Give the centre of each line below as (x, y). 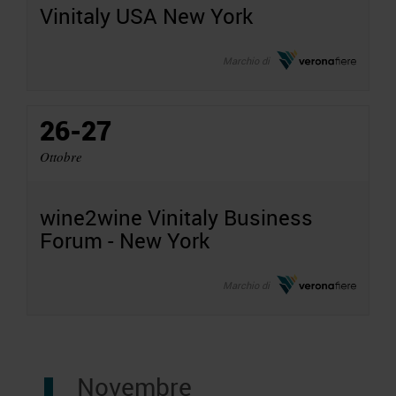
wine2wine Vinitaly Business (176, 217)
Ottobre (61, 156)
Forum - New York (125, 240)
